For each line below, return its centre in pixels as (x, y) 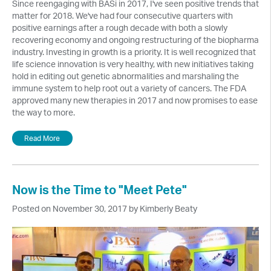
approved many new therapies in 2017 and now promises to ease (135, 100)
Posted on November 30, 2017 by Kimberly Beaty (105, 208)
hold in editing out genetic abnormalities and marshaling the (126, 76)
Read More (42, 138)
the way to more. (44, 112)
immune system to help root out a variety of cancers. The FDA (129, 88)
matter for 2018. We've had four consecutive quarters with (122, 15)
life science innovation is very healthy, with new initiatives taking (133, 64)
